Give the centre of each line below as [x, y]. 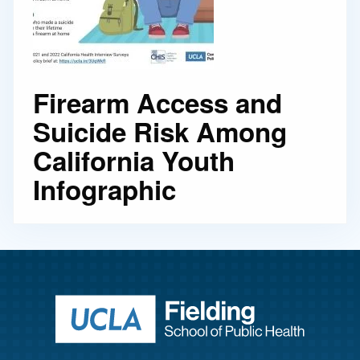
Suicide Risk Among [160, 131]
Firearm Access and [157, 102]
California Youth [134, 160]
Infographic [104, 189]
